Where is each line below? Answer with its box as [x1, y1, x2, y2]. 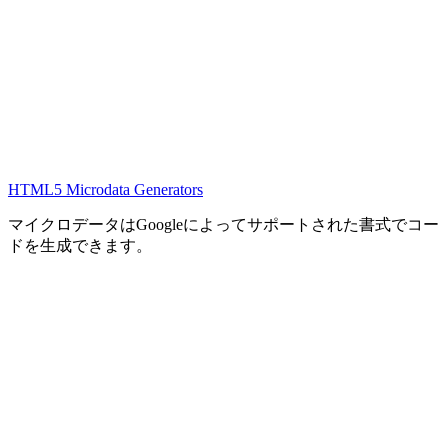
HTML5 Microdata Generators [8, 180, 203, 198]
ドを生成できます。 [8, 236, 152, 254]
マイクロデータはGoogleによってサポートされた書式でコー [8, 215, 439, 233]
